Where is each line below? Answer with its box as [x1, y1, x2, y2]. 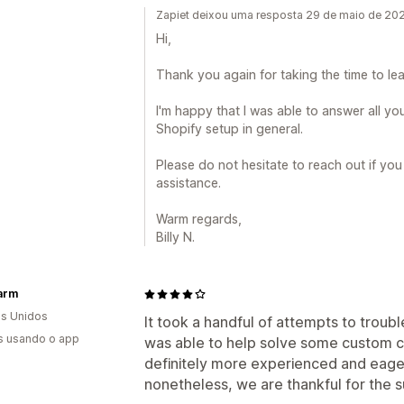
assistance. [156, 175, 221, 190]
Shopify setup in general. [156, 121, 303, 136]
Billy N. [156, 229, 195, 244]
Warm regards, [156, 211, 242, 226]
